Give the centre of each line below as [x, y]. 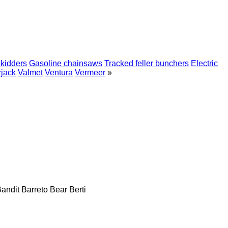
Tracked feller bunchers [147, 63]
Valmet [30, 73]
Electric [204, 63]
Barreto [35, 189]
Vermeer [90, 73]
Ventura [59, 73]
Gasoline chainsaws [66, 63]
